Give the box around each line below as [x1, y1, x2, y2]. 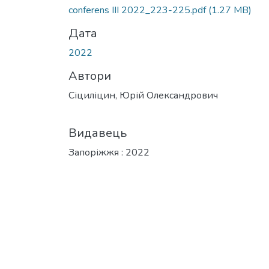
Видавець [68, 124, 127, 141]
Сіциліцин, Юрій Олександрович [68, 88, 218, 102]
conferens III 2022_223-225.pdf [68, 3, 208, 17]
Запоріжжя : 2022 [68, 145, 150, 159]
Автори [68, 67, 111, 84]
